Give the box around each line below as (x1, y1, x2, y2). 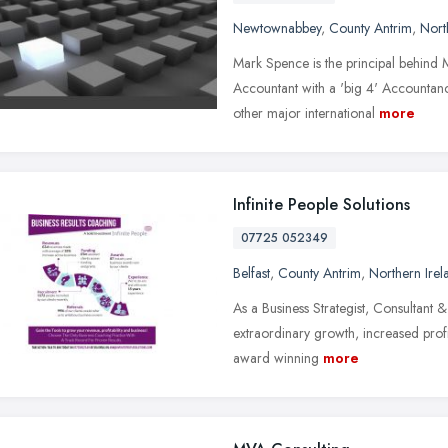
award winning (233, 347, 319, 368)
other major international (233, 102, 375, 123)
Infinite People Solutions (233, 192, 410, 216)
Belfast (233, 262, 270, 283)
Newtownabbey (233, 17, 321, 38)
